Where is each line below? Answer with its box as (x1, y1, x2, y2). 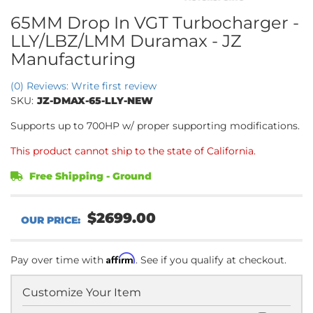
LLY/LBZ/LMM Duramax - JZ (10, 30, 242, 51)
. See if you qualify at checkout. (136, 253, 286, 266)
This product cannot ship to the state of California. (10, 144, 256, 157)
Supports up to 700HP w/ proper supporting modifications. (10, 119, 300, 132)
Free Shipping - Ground (27, 169, 152, 182)
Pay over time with (10, 253, 106, 266)
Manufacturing (10, 48, 136, 69)
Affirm (106, 252, 136, 264)
